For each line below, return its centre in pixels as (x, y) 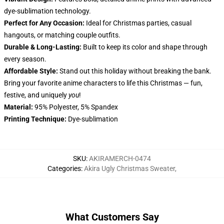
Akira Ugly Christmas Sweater (129, 168)
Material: (18, 107)
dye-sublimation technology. (47, 11)
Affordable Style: (31, 71)
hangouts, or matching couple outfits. (62, 35)
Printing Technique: (35, 119)
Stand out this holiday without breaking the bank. (135, 71)
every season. (25, 59)
